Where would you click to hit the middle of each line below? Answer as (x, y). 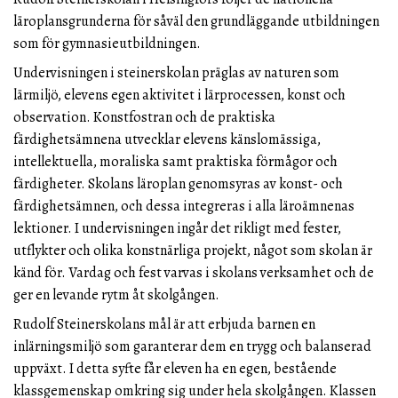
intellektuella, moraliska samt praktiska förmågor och (175, 161)
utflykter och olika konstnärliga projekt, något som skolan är (193, 250)
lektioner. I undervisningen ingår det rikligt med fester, (177, 228)
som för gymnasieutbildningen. (107, 43)
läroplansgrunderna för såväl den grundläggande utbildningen (196, 21)
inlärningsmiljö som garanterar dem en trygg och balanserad (192, 346)
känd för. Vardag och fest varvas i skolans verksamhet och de (194, 272)
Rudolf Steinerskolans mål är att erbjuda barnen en (164, 324)
